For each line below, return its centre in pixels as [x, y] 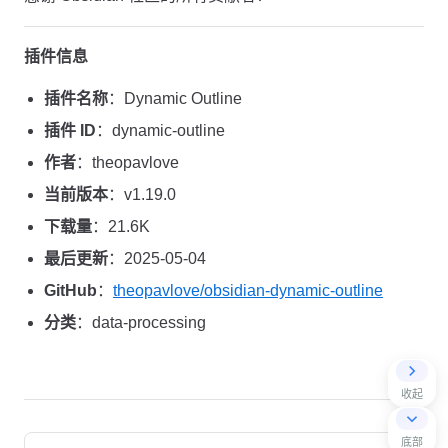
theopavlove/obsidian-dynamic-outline [248, 290]
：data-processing [141, 322]
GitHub [70, 290]
